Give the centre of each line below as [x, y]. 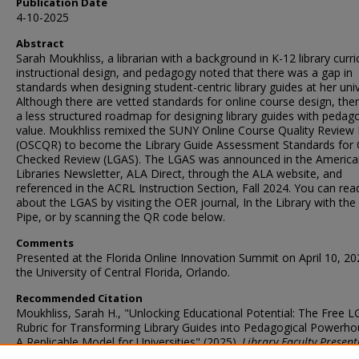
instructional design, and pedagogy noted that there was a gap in [184, 73]
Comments [45, 243]
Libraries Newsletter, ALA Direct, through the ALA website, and [179, 173]
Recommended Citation [79, 298]
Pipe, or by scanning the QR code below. [121, 217]
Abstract [40, 43]
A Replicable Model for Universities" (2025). [129, 342]
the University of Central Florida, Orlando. [123, 272]
